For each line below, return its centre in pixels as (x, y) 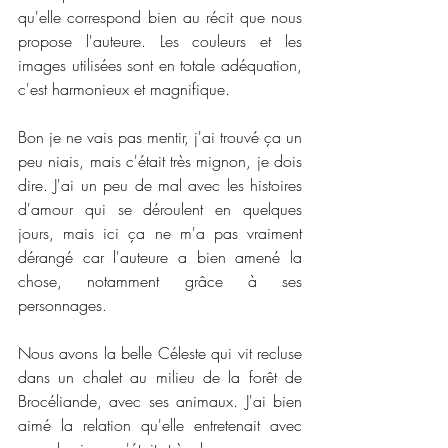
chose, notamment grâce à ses (160, 281)
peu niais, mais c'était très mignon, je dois (160, 161)
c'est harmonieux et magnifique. (126, 89)
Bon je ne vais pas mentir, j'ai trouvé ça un (160, 137)
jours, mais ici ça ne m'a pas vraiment (160, 233)
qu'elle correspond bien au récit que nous (160, 17)
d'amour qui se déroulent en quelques (160, 209)
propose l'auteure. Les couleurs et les (160, 41)
